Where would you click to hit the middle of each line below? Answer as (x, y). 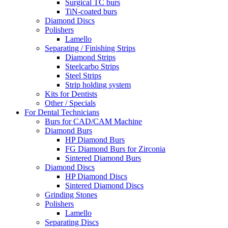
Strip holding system (98, 85)
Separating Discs (72, 222)
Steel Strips (83, 76)
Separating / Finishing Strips (90, 48)
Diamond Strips (90, 57)
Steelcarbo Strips (92, 66)
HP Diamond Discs (96, 176)
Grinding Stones (71, 195)
